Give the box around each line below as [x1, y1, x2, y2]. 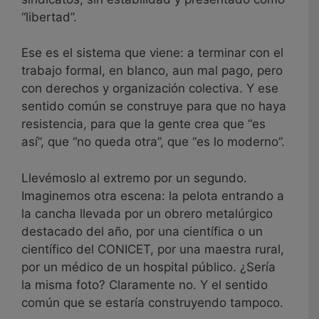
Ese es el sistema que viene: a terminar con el [21, 46, 283, 61]
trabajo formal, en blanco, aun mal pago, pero [21, 63, 283, 78]
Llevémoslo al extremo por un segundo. [21, 170, 247, 185]
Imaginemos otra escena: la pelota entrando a [21, 188, 284, 203]
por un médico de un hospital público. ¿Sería [21, 259, 276, 274]
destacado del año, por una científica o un [21, 224, 263, 239]
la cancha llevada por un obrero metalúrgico [21, 206, 273, 221]
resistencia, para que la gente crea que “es [21, 117, 266, 132]
